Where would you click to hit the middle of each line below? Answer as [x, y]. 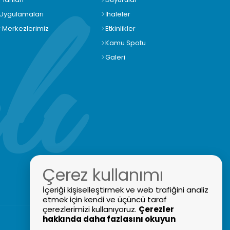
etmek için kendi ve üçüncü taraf [105, 199]
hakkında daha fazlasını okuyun [109, 219]
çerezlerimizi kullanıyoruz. [91, 209]
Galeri [115, 57]
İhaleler [118, 14]
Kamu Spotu [126, 43]
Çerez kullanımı [103, 175]
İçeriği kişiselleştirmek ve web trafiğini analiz [126, 190]
